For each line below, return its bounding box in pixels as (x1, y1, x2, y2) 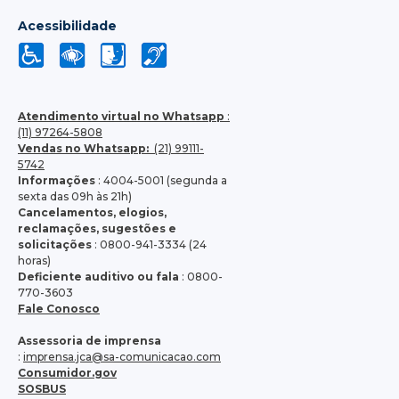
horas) (18, 253, 51, 267)
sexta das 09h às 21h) (18, 189, 132, 203)
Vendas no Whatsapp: (18, 141, 149, 155)
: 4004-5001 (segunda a (95, 173, 227, 187)
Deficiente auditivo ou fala (18, 269, 179, 283)
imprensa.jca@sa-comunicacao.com (23, 349, 221, 363)
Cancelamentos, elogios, (18, 205, 167, 219)
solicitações (18, 237, 92, 251)
